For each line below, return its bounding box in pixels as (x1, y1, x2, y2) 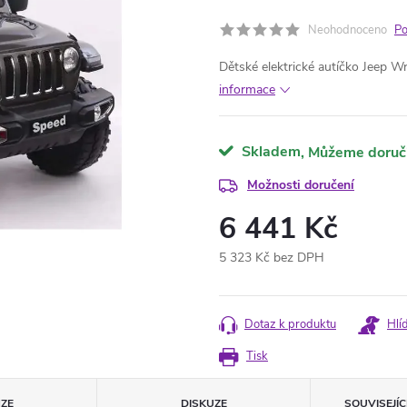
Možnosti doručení (247, 176, 354, 194)
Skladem (238, 142, 301, 162)
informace (219, 81, 275, 98)
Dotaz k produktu (244, 316, 336, 333)
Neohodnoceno (308, 22, 387, 38)
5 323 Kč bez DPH (219, 249, 324, 266)
